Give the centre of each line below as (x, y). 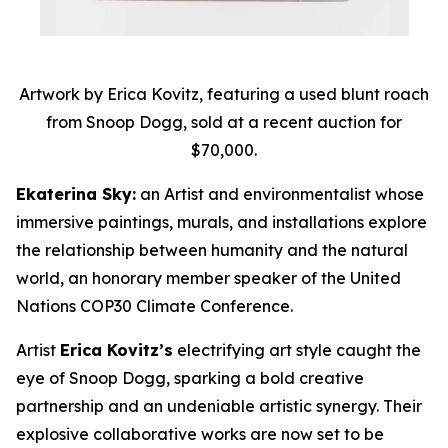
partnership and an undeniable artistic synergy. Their (219, 406)
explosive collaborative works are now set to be (200, 434)
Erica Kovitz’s (116, 350)
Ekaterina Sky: (76, 194)
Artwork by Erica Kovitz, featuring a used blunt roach (224, 94)
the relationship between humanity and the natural (212, 250)
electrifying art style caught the (297, 350)
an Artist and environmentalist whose (280, 194)
